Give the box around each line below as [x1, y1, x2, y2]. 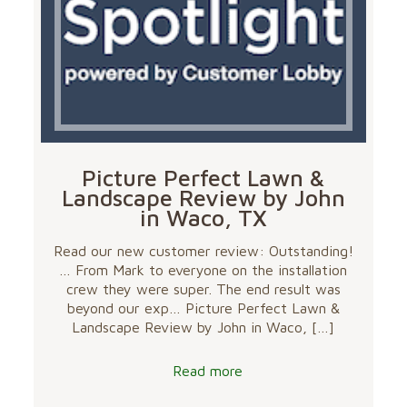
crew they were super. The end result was [65, 281, 341, 298]
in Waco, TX [139, 204, 267, 232]
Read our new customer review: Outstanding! [53, 243, 353, 260]
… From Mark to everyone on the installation [59, 262, 348, 279]
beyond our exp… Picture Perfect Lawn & [66, 300, 340, 317]
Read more [173, 362, 243, 380]
